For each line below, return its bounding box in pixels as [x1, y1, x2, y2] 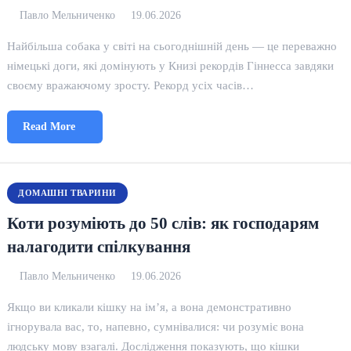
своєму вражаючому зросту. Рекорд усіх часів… [7, 78, 255, 92]
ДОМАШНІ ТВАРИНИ [18, 188, 117, 197]
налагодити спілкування [7, 237, 191, 255]
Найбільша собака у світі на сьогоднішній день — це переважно [7, 39, 338, 52]
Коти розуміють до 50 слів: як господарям [7, 214, 320, 232]
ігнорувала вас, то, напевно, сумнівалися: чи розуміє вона [7, 320, 305, 333]
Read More [23, 121, 76, 132]
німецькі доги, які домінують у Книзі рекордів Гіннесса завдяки [7, 59, 335, 72]
